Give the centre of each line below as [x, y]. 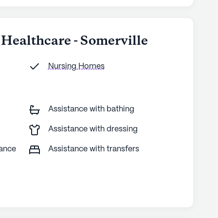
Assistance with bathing [91, 109]
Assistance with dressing [93, 129]
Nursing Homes [76, 66]
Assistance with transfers [93, 149]
